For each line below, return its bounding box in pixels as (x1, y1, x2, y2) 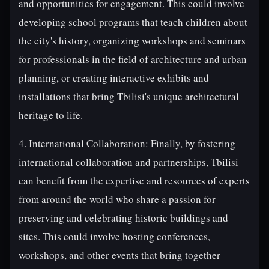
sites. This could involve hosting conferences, (19, 229, 210, 243)
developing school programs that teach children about (19, 15, 247, 29)
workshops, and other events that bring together (19, 248, 220, 262)
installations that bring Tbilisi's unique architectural (19, 89, 239, 103)
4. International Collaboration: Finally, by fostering (19, 136, 235, 150)
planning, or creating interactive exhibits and (19, 71, 209, 85)
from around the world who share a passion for (19, 192, 216, 206)
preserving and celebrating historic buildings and (19, 211, 228, 225)
